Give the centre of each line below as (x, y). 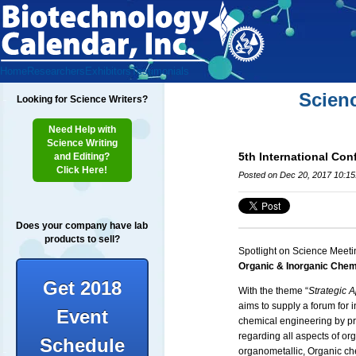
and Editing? (82, 157)
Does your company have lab (82, 226)
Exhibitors (108, 71)
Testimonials (160, 71)
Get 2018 (82, 288)
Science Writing (82, 143)
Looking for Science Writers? (82, 99)
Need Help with (82, 130)
